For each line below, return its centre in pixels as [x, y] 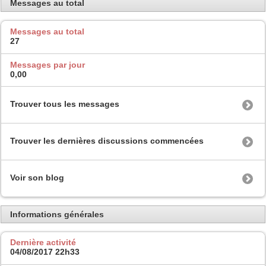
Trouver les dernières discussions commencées [107, 141]
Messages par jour [47, 64]
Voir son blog [37, 178]
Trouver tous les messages [65, 104]
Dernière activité [43, 243]
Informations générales [57, 214]
